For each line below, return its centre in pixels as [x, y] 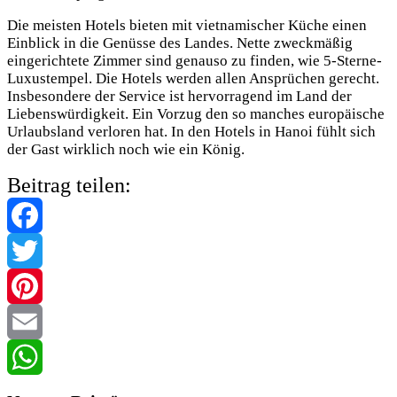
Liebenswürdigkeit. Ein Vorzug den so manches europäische [196, 113]
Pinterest [35, 321]
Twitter [29, 285]
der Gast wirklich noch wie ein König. [126, 149]
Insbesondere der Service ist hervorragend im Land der [179, 96]
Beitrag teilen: [69, 185]
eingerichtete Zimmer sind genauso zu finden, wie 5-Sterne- [195, 60]
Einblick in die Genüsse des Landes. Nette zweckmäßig [180, 43]
